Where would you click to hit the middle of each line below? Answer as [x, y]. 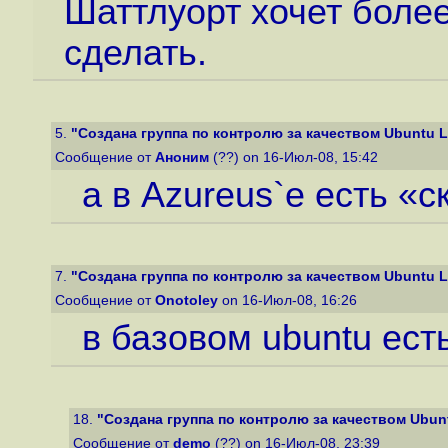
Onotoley [186, 300]
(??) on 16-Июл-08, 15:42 [295, 157]
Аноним [182, 157]
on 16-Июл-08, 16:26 [289, 300]
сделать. [135, 52]
